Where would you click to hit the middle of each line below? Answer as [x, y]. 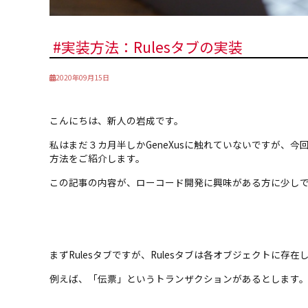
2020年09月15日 [82, 77]
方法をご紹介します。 [97, 158]
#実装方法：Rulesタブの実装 [148, 46]
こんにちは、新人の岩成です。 [117, 120]
